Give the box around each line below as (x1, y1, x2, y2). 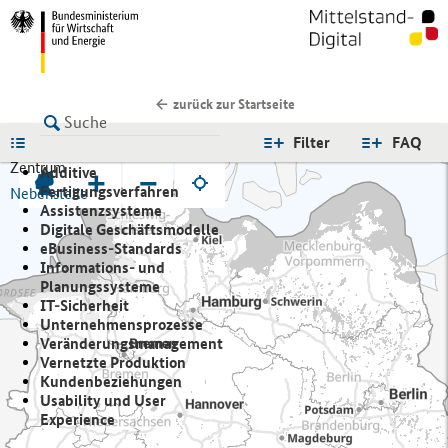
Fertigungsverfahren (40, 182, 179, 202)
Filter (293, 133, 331, 153)
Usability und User (40, 391, 166, 411)
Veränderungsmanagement (40, 334, 223, 354)
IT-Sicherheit (40, 296, 129, 316)
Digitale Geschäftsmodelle (40, 220, 219, 240)
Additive (40, 163, 97, 183)
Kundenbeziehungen (40, 372, 182, 392)
